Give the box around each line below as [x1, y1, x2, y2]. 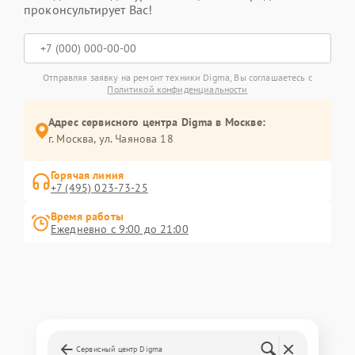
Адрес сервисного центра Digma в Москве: [48, 115, 265, 130]
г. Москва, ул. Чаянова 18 [48, 132, 174, 147]
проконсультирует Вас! [24, 2, 153, 18]
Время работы [51, 209, 124, 224]
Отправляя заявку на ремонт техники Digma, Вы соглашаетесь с [43, 71, 312, 84]
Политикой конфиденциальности [107, 83, 248, 96]
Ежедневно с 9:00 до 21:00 [51, 222, 189, 237]
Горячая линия [51, 168, 124, 183]
